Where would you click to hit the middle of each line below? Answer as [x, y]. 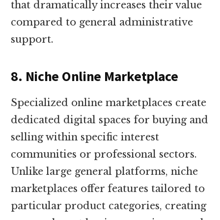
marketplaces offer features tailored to [108, 188]
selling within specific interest [85, 137]
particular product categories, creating [109, 206]
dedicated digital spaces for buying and [110, 120]
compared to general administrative [102, 22]
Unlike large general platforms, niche [105, 171]
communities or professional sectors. [104, 154]
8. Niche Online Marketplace [95, 76]
